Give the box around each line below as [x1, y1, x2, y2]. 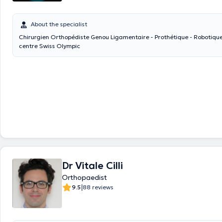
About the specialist [31, 20, 87, 28]
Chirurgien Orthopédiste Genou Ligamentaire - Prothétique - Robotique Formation [19, 33, 91, 41]
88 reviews [83, 183, 113, 191]
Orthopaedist [62, 173, 107, 182]
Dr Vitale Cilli [62, 159, 123, 172]
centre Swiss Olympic [19, 42, 80, 50]
